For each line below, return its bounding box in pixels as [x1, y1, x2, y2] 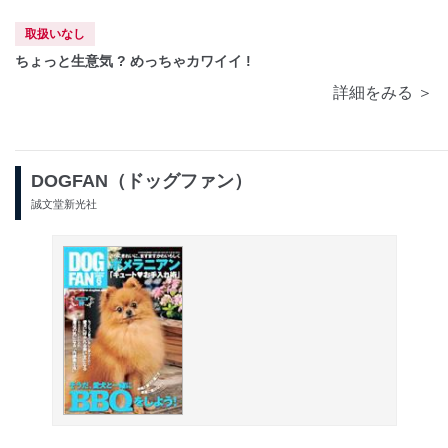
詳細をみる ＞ [333, 83, 433, 101]
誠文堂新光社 [31, 197, 97, 210]
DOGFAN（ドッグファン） [31, 170, 252, 191]
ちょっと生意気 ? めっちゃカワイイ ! [15, 52, 251, 69]
